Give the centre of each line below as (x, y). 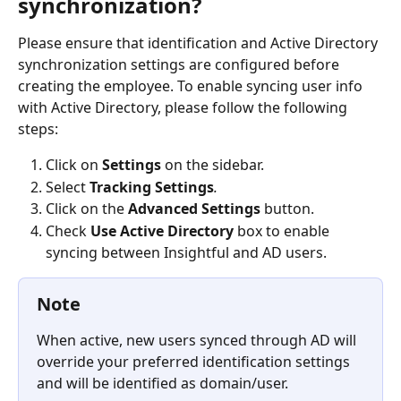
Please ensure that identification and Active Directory (200, 43)
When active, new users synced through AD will (198, 340)
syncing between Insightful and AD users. (186, 252)
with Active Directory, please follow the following (184, 108)
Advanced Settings (194, 209)
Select (68, 187)
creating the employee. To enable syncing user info (192, 86)
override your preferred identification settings (195, 361)
